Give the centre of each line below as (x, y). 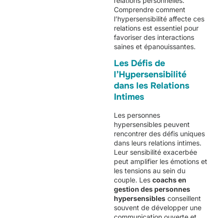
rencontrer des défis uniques (159, 134)
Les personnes (137, 115)
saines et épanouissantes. (155, 46)
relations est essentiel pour (156, 28)
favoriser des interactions (154, 37)
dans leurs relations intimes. (158, 143)
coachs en (169, 180)
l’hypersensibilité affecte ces (159, 19)
